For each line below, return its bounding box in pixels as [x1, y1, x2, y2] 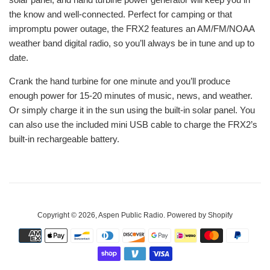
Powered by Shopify [167, 210, 233, 219]
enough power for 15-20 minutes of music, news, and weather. [9, 90, 253, 101]
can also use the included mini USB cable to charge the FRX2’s [9, 119, 257, 130]
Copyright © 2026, [37, 210, 98, 219]
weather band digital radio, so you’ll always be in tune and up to [9, 37, 254, 48]
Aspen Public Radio [98, 210, 163, 219]
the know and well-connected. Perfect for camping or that [9, 8, 232, 19]
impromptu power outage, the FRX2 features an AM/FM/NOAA [9, 23, 254, 34]
